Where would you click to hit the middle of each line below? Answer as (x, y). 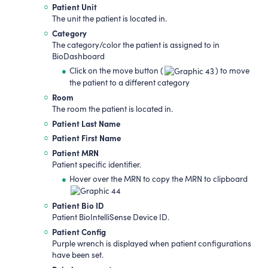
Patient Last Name (86, 123)
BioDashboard (78, 56)
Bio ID (92, 205)
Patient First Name (86, 138)
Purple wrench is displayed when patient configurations (151, 243)
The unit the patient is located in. (109, 18)
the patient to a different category (129, 82)
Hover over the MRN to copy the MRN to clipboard (158, 179)
